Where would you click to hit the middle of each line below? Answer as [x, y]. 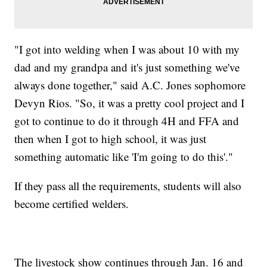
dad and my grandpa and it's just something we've [127, 67]
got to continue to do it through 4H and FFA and [127, 121]
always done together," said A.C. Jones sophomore [130, 85]
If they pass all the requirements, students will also [128, 186]
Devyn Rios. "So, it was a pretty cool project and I [130, 103]
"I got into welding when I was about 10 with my [127, 49]
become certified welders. [72, 204]
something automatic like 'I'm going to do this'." [124, 157]
